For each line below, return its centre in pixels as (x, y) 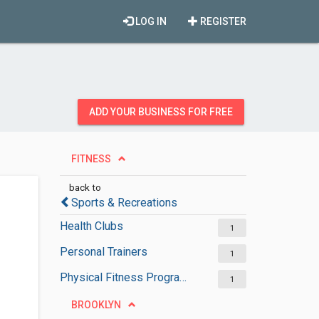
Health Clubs (91, 226)
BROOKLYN (96, 305)
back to (85, 187)
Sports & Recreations (124, 203)
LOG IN (150, 21)
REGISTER (222, 21)
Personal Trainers (103, 252)
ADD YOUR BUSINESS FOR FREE (161, 112)
